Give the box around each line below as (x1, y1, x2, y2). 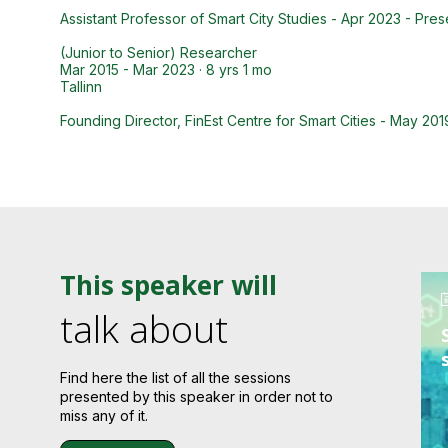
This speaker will (60, 267, 277, 304)
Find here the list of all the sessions (60, 369, 291, 387)
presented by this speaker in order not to (60, 388, 333, 406)
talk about (60, 303, 228, 355)
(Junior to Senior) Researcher (60, 44, 257, 61)
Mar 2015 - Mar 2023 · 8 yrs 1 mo (60, 61, 272, 78)
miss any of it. (60, 407, 148, 425)
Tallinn (60, 78, 102, 95)
